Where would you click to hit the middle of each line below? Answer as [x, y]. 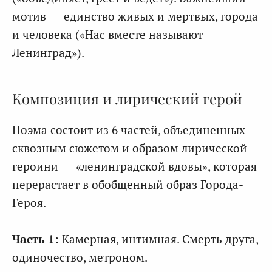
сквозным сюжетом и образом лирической [130, 148]
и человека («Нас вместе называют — [115, 34]
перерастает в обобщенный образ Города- [128, 185]
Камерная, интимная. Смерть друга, [158, 239]
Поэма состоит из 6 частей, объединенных [129, 130]
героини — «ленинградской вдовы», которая [134, 166]
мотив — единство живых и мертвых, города [135, 16]
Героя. [29, 203]
